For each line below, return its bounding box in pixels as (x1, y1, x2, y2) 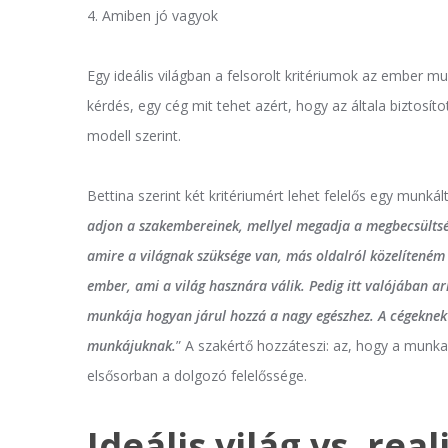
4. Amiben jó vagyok (87, 5, 218, 25)
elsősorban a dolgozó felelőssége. (87, 365, 307, 385)
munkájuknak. (87, 335, 176, 355)
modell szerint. (87, 125, 181, 145)
